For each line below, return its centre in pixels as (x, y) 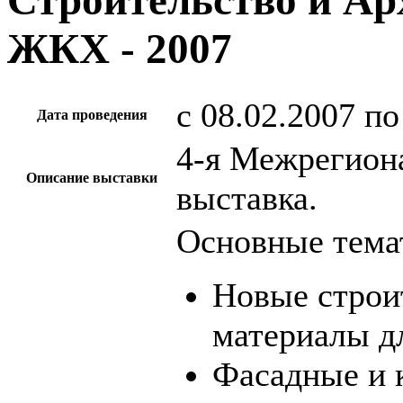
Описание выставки (92, 178)
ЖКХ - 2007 (120, 49)
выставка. (247, 198)
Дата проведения (92, 115)
